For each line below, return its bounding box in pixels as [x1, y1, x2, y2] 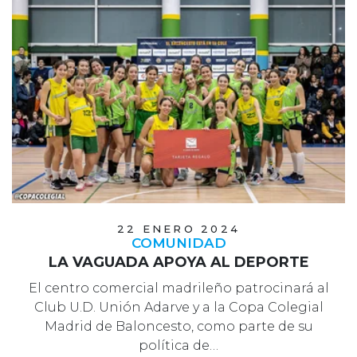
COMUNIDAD [131, 235, 226, 252]
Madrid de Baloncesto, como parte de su [44, 319, 313, 335]
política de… [139, 338, 218, 354]
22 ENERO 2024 [116, 222, 241, 236]
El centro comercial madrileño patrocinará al [28, 280, 329, 296]
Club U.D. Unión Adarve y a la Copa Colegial [33, 300, 324, 316]
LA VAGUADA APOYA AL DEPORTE [48, 253, 309, 272]
